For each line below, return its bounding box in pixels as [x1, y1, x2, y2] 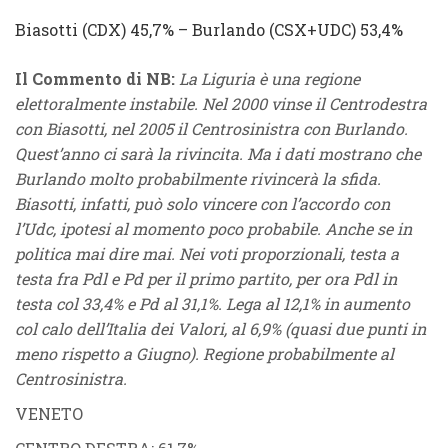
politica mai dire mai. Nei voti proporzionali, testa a [15, 243, 399, 264]
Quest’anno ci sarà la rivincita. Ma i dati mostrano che [15, 143, 421, 164]
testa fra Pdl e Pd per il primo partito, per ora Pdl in [15, 268, 397, 289]
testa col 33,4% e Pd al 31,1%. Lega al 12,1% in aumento [15, 293, 410, 314]
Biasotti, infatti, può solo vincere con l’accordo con [15, 193, 390, 214]
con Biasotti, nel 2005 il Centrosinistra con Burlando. [15, 118, 408, 139]
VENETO [15, 403, 83, 424]
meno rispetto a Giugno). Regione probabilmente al [15, 343, 394, 364]
